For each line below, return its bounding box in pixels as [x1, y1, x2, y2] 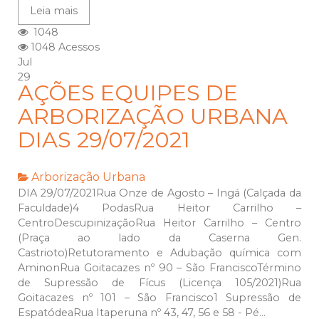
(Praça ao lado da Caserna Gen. [18, 231, 301, 245]
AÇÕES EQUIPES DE [18, 80, 238, 107]
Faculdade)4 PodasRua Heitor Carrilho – [18, 202, 301, 215]
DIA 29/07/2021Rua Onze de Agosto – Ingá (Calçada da [18, 187, 301, 200]
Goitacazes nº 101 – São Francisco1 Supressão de [18, 291, 301, 305]
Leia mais [30, 4, 78, 18]
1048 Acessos [28, 41, 100, 54]
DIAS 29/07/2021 [18, 127, 190, 154]
